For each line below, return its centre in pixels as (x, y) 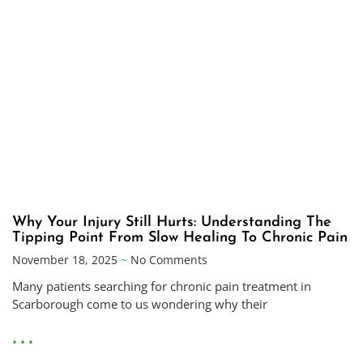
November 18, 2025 (66, 259)
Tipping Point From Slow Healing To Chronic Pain (180, 237)
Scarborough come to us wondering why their (140, 303)
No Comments (167, 259)
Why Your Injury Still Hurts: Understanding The (172, 222)
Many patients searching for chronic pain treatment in (162, 286)
